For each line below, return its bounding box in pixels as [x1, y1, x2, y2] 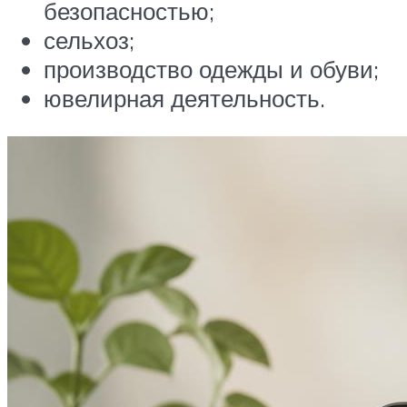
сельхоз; [44, 25, 134, 55]
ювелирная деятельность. [44, 84, 325, 114]
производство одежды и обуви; [44, 55, 379, 84]
